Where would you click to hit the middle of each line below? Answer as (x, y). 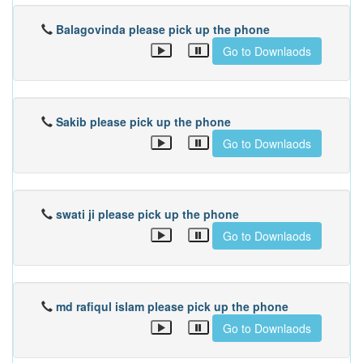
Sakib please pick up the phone (143, 122)
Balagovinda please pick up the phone (163, 29)
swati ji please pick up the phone (147, 214)
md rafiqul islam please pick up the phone (172, 306)
